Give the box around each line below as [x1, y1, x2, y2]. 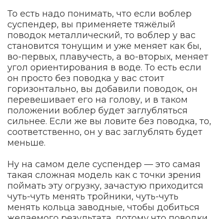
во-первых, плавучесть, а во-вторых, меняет [7, 51, 208, 62]
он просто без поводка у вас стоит [7, 72, 164, 84]
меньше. [7, 137, 45, 148]
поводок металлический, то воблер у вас [7, 29, 196, 41]
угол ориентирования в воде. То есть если [7, 62, 201, 73]
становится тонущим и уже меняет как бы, [7, 40, 201, 51]
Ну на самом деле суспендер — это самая [7, 158, 200, 170]
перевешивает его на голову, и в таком [7, 94, 188, 105]
